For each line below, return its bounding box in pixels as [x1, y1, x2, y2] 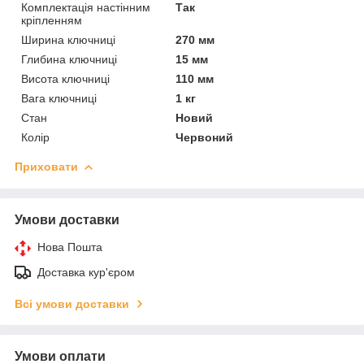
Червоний [175, 130, 234, 144]
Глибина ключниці [21, 52, 117, 66]
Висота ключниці [21, 71, 110, 85]
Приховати [15, 159, 78, 173]
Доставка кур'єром [37, 265, 135, 279]
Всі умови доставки [15, 297, 129, 310]
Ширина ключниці [21, 32, 115, 46]
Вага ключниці [21, 91, 97, 105]
